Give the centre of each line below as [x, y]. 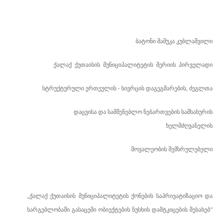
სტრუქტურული [63, 88]
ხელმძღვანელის [189, 126]
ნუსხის [141, 210]
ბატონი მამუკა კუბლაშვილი [174, 41]
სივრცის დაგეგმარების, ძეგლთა [167, 88]
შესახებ [200, 210]
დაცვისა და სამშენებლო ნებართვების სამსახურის [143, 112]
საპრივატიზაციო [179, 196]
